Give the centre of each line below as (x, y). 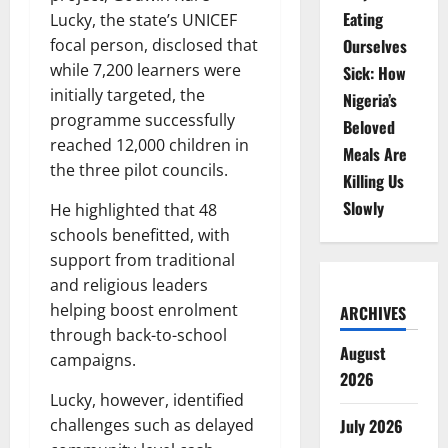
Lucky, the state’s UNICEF (143, 20)
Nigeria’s (369, 100)
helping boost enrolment (144, 310)
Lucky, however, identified (147, 400)
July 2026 (371, 426)
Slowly (363, 208)
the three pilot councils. (141, 170)
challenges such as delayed (152, 425)
